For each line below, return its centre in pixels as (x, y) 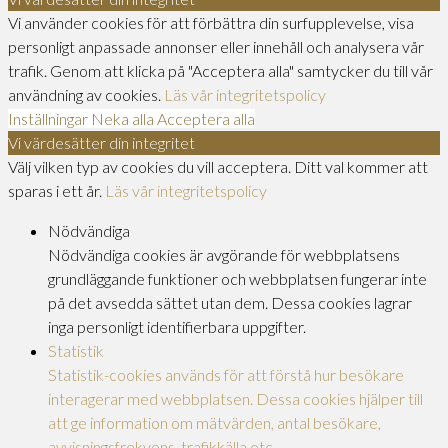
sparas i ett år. (56, 190)
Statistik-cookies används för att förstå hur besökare (226, 374)
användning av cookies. (86, 94)
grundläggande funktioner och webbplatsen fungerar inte (237, 278)
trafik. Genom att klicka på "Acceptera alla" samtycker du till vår (220, 70)
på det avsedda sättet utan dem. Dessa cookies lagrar (230, 302)
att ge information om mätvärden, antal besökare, (214, 422)
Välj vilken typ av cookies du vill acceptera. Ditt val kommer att (218, 166)
